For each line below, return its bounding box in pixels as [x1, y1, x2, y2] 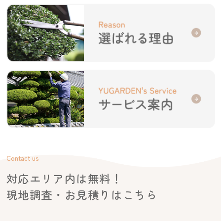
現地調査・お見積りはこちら [6, 186, 158, 203]
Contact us [6, 153, 39, 163]
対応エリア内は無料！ [6, 170, 123, 186]
